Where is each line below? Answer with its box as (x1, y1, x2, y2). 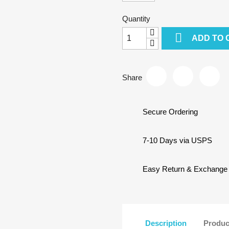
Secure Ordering (143, 107, 198, 116)
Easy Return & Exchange (143, 165, 227, 173)
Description (145, 218, 187, 227)
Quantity (122, 14, 150, 23)
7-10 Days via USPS (143, 136, 212, 145)
